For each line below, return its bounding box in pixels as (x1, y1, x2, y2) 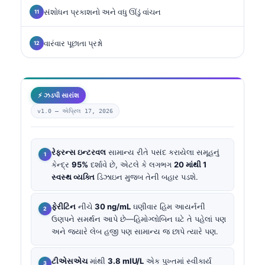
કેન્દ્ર (51, 159, 72, 169)
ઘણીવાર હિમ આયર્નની (131, 202, 205, 212)
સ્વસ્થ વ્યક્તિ (51, 172, 95, 182)
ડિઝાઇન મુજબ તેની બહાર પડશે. (95, 172, 198, 182)
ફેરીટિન (51, 202, 76, 212)
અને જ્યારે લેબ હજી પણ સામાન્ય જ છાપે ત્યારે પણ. (51, 227, 218, 237)
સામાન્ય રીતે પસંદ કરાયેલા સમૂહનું (106, 147, 219, 157)
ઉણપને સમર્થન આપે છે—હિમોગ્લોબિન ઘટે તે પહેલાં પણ (51, 214, 226, 224)
